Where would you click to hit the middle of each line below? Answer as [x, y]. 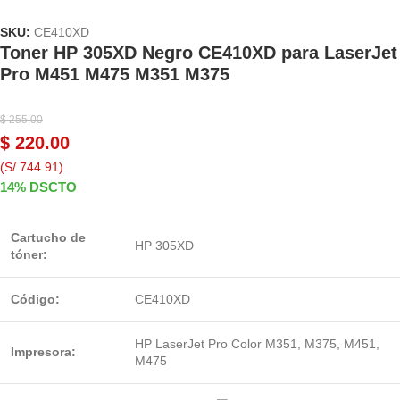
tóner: [29, 255]
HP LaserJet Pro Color [200, 344]
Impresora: [43, 352]
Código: [35, 300]
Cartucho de [48, 238]
